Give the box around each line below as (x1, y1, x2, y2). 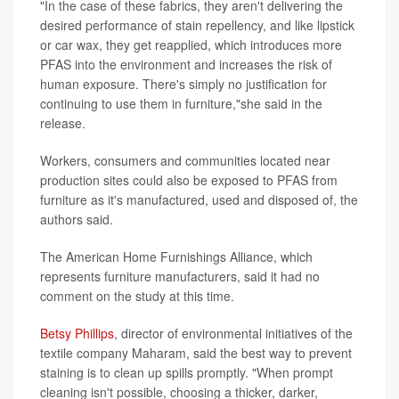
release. (40, 114, 85, 133)
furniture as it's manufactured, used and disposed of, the (40, 191, 358, 209)
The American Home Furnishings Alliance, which (40, 248, 313, 266)
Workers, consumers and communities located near (40, 151, 330, 170)
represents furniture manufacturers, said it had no (40, 267, 320, 286)
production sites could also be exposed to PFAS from (40, 171, 338, 190)
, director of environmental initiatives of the (114, 324, 353, 343)
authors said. (40, 210, 113, 229)
